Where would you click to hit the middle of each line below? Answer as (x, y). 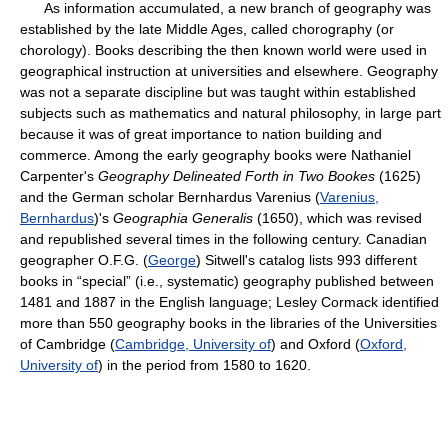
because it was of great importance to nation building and (201, 134)
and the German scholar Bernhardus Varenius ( (170, 197)
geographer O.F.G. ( (84, 260)
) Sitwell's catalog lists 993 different (306, 260)
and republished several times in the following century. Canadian (223, 239)
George (172, 260)
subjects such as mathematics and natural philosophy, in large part (230, 113)
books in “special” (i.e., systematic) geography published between (227, 281)
